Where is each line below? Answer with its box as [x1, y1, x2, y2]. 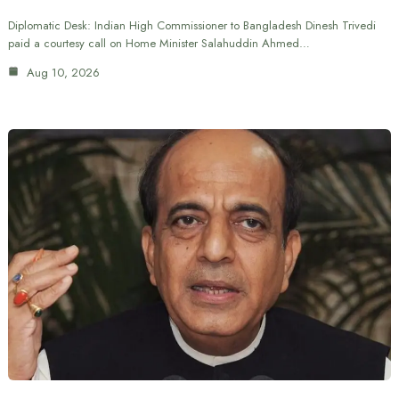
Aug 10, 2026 [22, 64, 100, 82]
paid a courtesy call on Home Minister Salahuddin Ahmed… [7, 35, 310, 53]
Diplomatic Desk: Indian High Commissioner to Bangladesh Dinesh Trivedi [7, 17, 376, 35]
